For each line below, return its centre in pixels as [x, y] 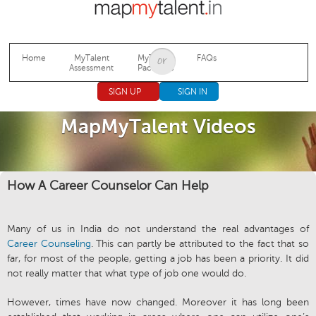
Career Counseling [49, 244]
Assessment [92, 67]
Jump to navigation [158, 8]
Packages [155, 67]
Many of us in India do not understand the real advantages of [158, 229]
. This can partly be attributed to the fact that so [200, 244]
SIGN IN [192, 92]
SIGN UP [124, 92]
